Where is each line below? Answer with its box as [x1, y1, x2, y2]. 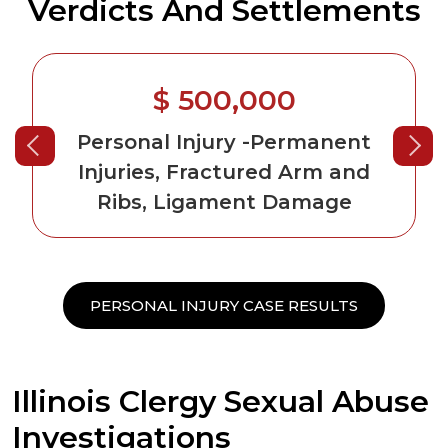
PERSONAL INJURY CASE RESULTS [90, 296, 358, 315]
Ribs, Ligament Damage [96, 190, 352, 214]
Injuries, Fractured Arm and [78, 160, 370, 184]
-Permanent [236, 130, 371, 154]
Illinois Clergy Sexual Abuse [12, 383, 429, 420]
